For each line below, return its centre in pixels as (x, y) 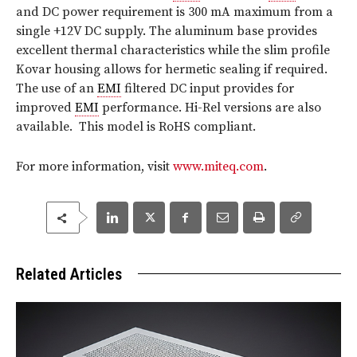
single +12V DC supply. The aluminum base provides (167, 31)
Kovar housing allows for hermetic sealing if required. (172, 70)
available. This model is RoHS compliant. (136, 127)
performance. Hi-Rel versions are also (210, 108)
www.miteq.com (218, 167)
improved (45, 108)
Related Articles (69, 275)
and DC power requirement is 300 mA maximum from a (175, 12)
